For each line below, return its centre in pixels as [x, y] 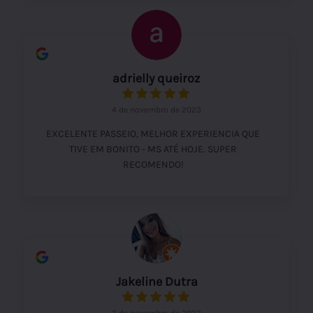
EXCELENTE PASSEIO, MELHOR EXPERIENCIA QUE [153, 133]
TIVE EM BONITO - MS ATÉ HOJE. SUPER [153, 149]
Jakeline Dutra [156, 281]
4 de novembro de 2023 [156, 109]
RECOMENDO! [153, 164]
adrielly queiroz [156, 78]
